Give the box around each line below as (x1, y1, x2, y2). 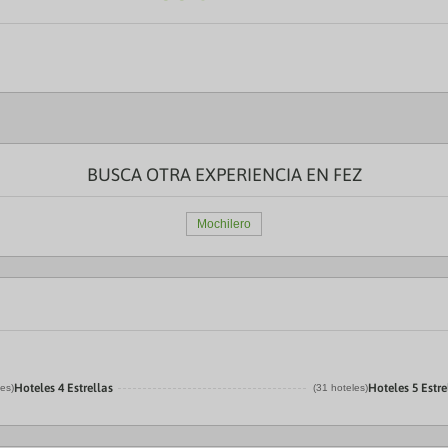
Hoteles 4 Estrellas (14, 381, 114, 395)
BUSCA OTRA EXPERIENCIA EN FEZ (86, 164, 362, 185)
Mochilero (197, 217, 251, 231)
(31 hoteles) (313, 382, 369, 393)
